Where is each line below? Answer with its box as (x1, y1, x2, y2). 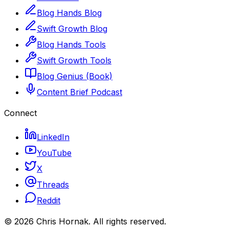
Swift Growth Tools (37, 55, 111, 66)
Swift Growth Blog (37, 24, 107, 34)
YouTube (37, 148, 72, 158)
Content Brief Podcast (37, 87, 122, 98)
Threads (37, 179, 69, 190)
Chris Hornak (36, 216, 88, 227)
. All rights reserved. (88, 216, 166, 227)
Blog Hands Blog (37, 8, 102, 18)
